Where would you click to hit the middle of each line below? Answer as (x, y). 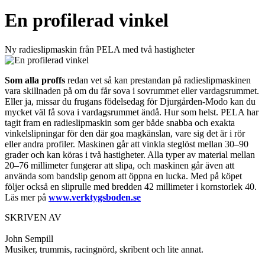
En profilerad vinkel (87, 20)
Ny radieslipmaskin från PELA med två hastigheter (100, 49)
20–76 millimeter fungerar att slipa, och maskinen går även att (119, 165)
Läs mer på (27, 197)
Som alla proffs (35, 80)
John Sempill (29, 238)
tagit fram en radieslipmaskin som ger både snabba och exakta (120, 122)
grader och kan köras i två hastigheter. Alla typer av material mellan (130, 154)
